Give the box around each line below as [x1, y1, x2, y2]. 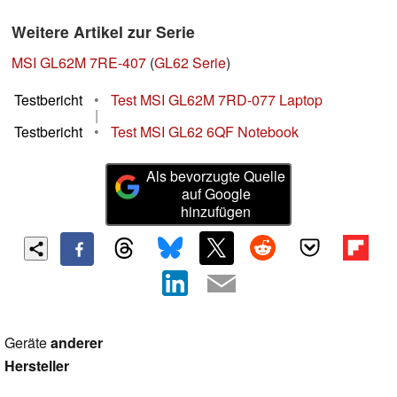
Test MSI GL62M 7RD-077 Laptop [111, 90, 323, 111]
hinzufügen [181, 201, 252, 222]
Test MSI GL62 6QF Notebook [111, 121, 299, 143]
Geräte [4, 331, 51, 353]
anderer [51, 331, 103, 353]
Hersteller [4, 354, 69, 376]
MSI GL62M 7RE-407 [12, 52, 146, 74]
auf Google [181, 183, 251, 205]
